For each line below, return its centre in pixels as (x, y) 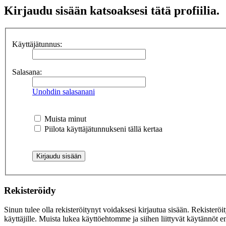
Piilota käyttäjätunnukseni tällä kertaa (102, 129)
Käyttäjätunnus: (37, 44)
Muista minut (64, 119)
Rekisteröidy (30, 190)
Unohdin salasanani (64, 91)
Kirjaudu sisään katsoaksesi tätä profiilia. (112, 11)
